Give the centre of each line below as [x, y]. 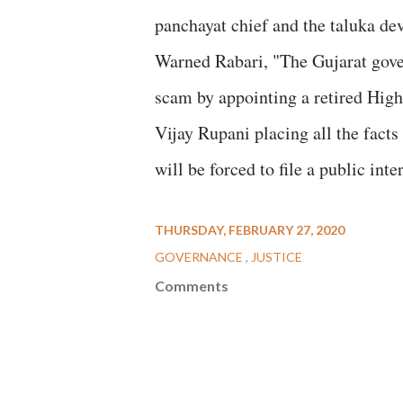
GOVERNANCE [200, 257]
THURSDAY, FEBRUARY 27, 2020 [250, 230]
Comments [192, 286]
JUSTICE [277, 257]
